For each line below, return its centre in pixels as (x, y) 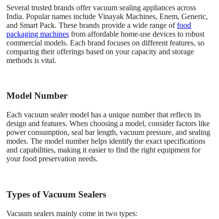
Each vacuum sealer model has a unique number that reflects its (104, 115)
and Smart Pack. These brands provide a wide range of (92, 25)
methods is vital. (31, 60)
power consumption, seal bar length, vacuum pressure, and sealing (108, 132)
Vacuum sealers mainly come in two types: (72, 213)
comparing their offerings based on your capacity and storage (100, 51)
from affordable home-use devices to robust (137, 34)
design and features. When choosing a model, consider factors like (108, 124)
